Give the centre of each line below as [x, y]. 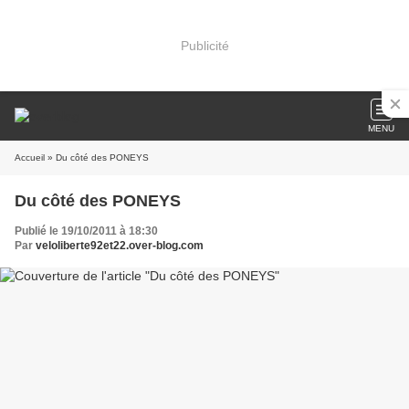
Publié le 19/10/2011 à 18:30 [86, 231]
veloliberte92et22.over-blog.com [120, 246]
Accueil [30, 157]
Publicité [204, 45]
